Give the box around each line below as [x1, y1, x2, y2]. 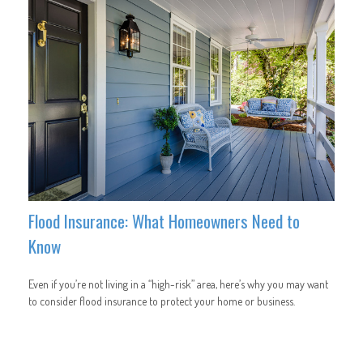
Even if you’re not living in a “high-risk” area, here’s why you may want [28, 277, 328, 291]
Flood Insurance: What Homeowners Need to [28, 207, 300, 233]
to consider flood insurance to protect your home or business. [28, 294, 295, 308]
